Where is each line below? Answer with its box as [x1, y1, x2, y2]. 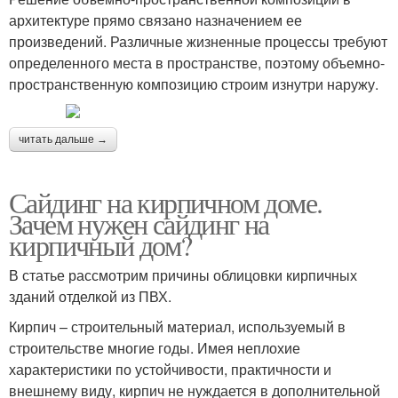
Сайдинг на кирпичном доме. [9, 182, 322, 221]
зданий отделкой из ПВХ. [9, 285, 171, 306]
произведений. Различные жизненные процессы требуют [9, 30, 387, 52]
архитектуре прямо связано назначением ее [9, 9, 302, 30]
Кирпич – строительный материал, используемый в [9, 315, 346, 337]
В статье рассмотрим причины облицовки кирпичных [9, 264, 357, 285]
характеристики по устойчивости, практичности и [9, 358, 331, 379]
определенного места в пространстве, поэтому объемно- [9, 52, 385, 73]
